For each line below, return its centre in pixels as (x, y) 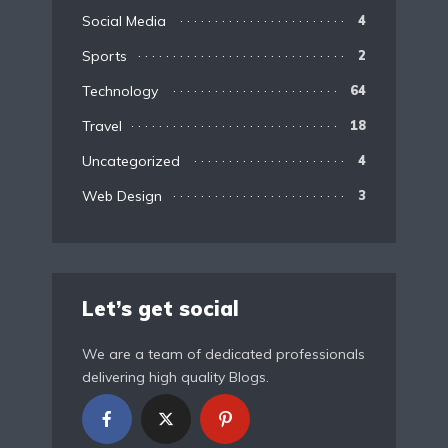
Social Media (124, 20)
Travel (102, 125)
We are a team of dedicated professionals (223, 354)
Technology (120, 90)
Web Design (122, 195)
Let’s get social (160, 309)
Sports (104, 55)
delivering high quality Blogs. (175, 377)
